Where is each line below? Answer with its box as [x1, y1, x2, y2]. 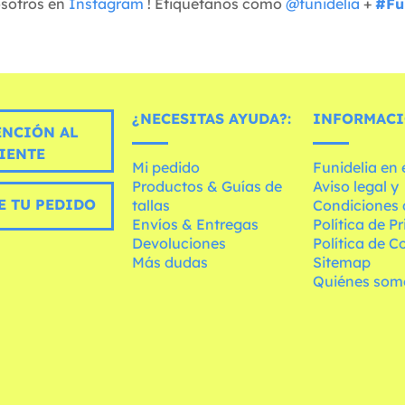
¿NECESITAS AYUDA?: [132, 109, 292, 128]
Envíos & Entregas [132, 215, 259, 234]
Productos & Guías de [132, 177, 283, 196]
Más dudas [132, 253, 209, 272]
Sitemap [313, 253, 372, 272]
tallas [132, 196, 171, 215]
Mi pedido [132, 158, 201, 177]
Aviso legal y [313, 177, 400, 196]
